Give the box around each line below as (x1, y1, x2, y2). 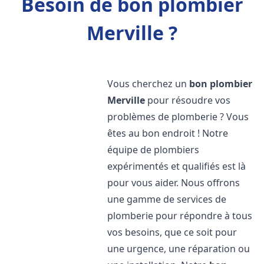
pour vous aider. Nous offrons (107, 176, 240, 189)
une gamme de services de (107, 193, 227, 206)
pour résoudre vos (145, 94, 231, 107)
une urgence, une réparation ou (107, 242, 250, 255)
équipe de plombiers (107, 143, 200, 156)
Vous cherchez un (107, 77, 190, 90)
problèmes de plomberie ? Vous (107, 110, 249, 123)
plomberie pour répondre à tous (107, 209, 253, 222)
